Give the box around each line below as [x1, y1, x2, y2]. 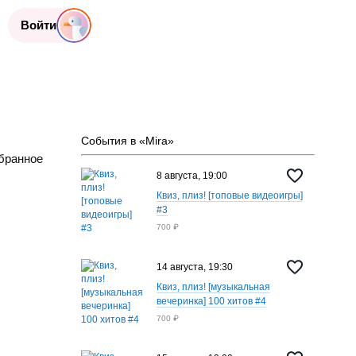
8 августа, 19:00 [156, 169, 227, 181]
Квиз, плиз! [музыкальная [156, 281, 270, 292]
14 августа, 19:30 [156, 261, 233, 273]
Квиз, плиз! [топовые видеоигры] [156, 190, 303, 201]
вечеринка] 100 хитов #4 [156, 296, 266, 307]
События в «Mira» [80, 134, 174, 147]
